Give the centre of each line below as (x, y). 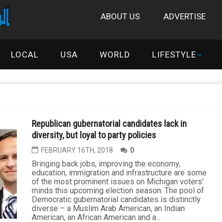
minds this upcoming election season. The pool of (118, 191)
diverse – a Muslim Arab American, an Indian (108, 208)
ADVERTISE (185, 16)
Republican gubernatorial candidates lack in (109, 124)
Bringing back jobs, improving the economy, (106, 164)
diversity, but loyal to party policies (94, 135)
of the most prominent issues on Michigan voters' (118, 182)
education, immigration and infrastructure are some (119, 173)
